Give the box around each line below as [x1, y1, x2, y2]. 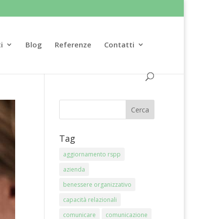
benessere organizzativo [63, 180, 131, 189]
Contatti [104, 39, 134, 49]
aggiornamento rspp [63, 150, 121, 158]
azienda [63, 165, 85, 174]
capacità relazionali [63, 196, 117, 204]
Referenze [55, 39, 91, 49]
